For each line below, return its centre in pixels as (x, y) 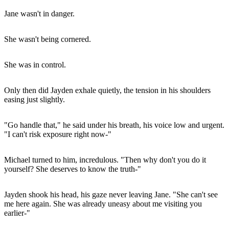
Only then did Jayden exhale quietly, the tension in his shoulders (107, 90)
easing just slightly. (35, 99)
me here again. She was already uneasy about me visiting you (103, 203)
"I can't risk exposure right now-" (58, 134)
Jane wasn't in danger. (39, 13)
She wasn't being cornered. (48, 39)
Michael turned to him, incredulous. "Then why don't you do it (105, 159)
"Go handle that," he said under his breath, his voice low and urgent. (114, 125)
